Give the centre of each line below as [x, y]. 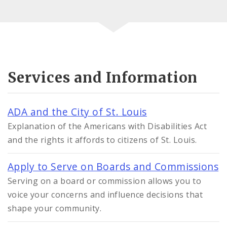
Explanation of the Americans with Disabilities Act [107, 126]
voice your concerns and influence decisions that [105, 194]
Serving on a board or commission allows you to [105, 181]
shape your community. [55, 208]
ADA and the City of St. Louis [77, 111]
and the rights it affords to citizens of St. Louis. [102, 140]
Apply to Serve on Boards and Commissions [113, 166]
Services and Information [103, 77]
